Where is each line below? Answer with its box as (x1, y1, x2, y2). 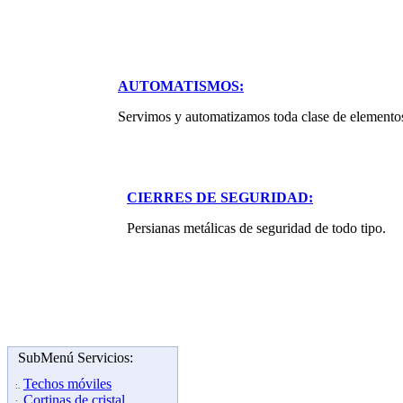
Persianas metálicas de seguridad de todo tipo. (127, 220, 386, 237)
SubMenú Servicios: (18, 350, 133, 366)
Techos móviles (23, 376, 112, 392)
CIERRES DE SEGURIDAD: (127, 190, 313, 206)
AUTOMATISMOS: (118, 78, 244, 94)
